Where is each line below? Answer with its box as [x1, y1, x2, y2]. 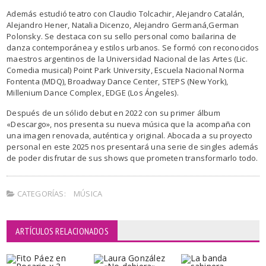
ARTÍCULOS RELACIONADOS [15, 224, 109, 237]
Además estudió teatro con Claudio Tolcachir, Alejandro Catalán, [7, 8, 245, 19]
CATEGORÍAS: [15, 188, 66, 199]
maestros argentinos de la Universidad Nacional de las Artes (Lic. [7, 53, 248, 64]
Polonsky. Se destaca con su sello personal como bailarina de [7, 30, 236, 42]
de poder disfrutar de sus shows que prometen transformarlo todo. [7, 152, 258, 163]
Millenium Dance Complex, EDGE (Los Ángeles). [7, 87, 179, 98]
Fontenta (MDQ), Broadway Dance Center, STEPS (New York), [7, 75, 229, 87]
